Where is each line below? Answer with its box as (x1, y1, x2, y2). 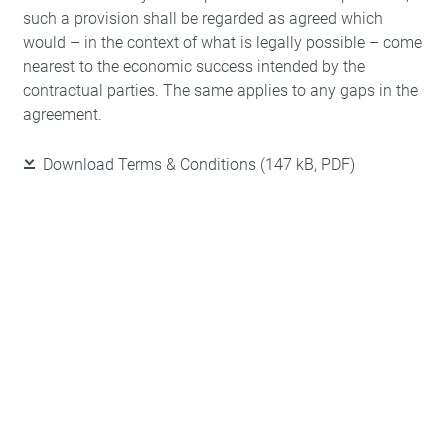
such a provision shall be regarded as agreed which (22, 9, 383, 28)
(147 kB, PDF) (259, 155, 355, 174)
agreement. (22, 105, 102, 124)
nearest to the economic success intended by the (22, 57, 365, 76)
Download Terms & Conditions (42, 155, 256, 174)
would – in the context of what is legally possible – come (22, 33, 422, 52)
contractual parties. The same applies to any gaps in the (22, 81, 418, 100)
